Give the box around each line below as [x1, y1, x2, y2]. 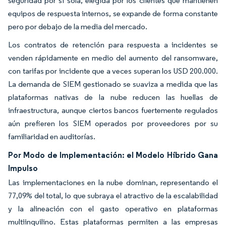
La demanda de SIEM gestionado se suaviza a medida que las [8, 79, 218, 89]
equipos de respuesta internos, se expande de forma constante [8, 8, 218, 18]
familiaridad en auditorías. [8, 131, 95, 141]
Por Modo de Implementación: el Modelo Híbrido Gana [8, 149, 218, 160]
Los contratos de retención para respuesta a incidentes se [8, 39, 218, 49]
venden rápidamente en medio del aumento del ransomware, [8, 52, 218, 63]
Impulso [8, 162, 38, 173]
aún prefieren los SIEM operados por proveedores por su [8, 118, 218, 128]
